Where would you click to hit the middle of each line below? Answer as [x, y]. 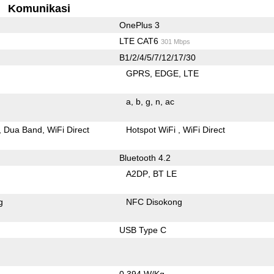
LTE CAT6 [140, 41]
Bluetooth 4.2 [145, 157]
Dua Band [23, 129]
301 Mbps [175, 41]
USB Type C [143, 230]
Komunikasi [39, 8]
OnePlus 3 [139, 25]
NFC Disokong [154, 202]
